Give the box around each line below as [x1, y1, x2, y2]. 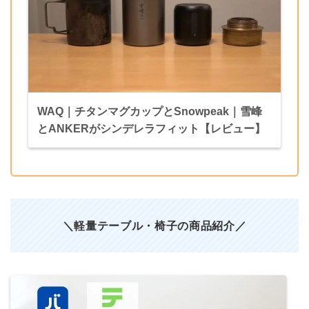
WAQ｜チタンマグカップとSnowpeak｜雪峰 [37, 105, 262, 117]
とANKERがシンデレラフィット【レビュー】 [37, 122, 266, 134]
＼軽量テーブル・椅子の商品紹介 [62, 219, 235, 232]
